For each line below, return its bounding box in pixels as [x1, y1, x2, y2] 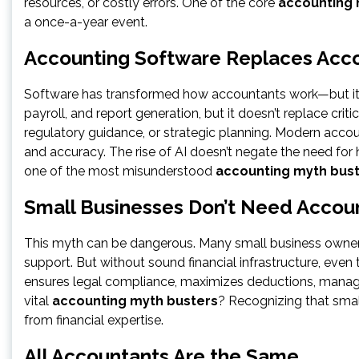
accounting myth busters [52, 293, 218, 309]
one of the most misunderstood [24, 163, 216, 179]
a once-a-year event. [24, 14, 147, 30]
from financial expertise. [24, 313, 163, 329]
